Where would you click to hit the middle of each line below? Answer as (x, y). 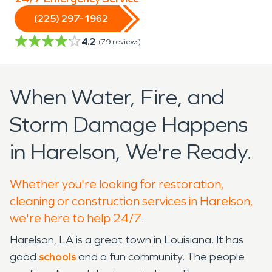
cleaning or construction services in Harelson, (131, 201)
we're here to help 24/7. (77, 218)
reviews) (127, 42)
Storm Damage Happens (129, 124)
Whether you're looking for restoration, (117, 184)
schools (57, 257)
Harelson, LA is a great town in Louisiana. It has (127, 240)
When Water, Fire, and (117, 97)
